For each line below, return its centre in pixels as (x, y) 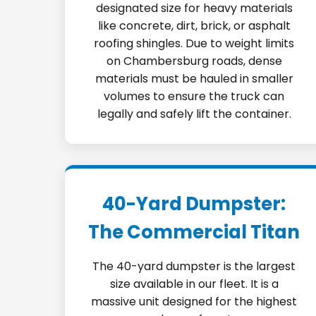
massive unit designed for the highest (194, 302)
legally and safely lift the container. (194, 114)
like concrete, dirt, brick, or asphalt (194, 26)
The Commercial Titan (194, 232)
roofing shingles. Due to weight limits (194, 43)
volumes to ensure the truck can (194, 96)
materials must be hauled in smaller (194, 79)
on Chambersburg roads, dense (194, 61)
